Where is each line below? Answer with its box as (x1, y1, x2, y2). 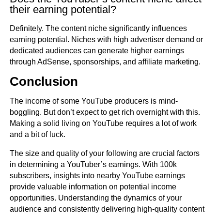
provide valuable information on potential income (10, 183, 176, 191)
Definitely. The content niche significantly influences (10, 24, 187, 33)
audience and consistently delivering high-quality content (10, 205, 204, 214)
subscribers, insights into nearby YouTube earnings (10, 171, 185, 180)
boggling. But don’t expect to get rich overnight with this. (10, 108, 200, 117)
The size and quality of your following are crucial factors (10, 149, 200, 158)
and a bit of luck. (10, 130, 65, 139)
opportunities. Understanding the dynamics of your (10, 194, 182, 202)
